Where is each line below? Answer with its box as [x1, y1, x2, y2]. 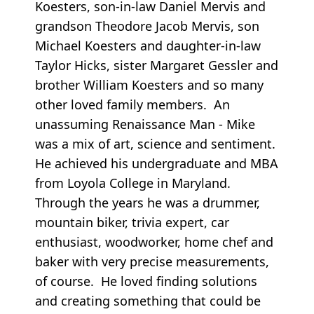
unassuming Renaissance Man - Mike [35, 116, 255, 133]
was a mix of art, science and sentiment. [35, 135, 275, 153]
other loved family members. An [35, 96, 230, 114]
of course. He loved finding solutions [35, 273, 257, 290]
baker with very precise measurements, [35, 253, 269, 271]
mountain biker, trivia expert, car [35, 214, 229, 231]
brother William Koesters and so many [35, 76, 264, 94]
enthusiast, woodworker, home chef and [35, 233, 273, 251]
